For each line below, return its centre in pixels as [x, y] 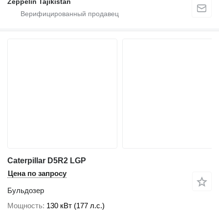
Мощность [25, 206]
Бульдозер [26, 190]
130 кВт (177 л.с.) [76, 206]
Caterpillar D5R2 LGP [47, 160]
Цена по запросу [37, 173]
